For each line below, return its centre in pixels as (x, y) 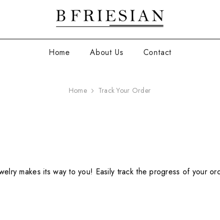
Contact (157, 53)
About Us (107, 53)
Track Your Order (124, 91)
